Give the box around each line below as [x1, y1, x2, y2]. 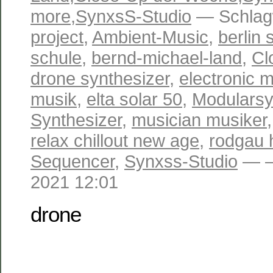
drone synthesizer [30, 68, 169, 88]
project [30, 27, 83, 47]
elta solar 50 [87, 89, 182, 109]
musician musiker [132, 110, 267, 130]
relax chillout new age [30, 130, 199, 151]
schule [30, 48, 82, 68]
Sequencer [30, 151, 115, 171]
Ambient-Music [92, 27, 208, 47]
